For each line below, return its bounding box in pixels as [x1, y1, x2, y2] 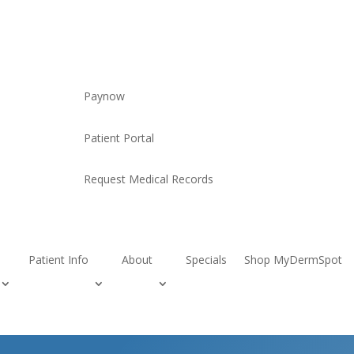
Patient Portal [83, 130, 154, 145]
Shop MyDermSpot [244, 251, 343, 267]
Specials [186, 251, 228, 267]
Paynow [83, 88, 125, 104]
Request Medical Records [83, 171, 213, 187]
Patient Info [28, 251, 89, 267]
